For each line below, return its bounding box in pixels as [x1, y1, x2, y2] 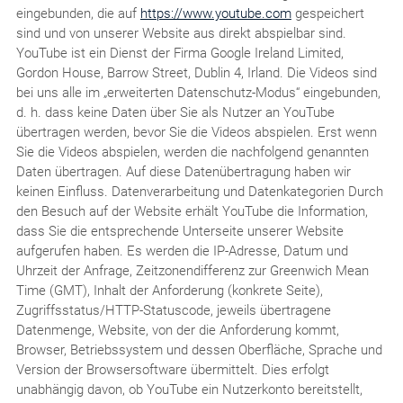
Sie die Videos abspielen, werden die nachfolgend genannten [15, 143, 369, 160]
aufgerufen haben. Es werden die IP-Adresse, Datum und [15, 242, 348, 259]
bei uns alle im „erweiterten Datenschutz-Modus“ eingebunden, [15, 84, 381, 101]
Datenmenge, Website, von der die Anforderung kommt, [15, 321, 339, 338]
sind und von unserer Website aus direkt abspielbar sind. [15, 24, 346, 41]
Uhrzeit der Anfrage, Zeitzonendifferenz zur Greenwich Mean [15, 262, 369, 279]
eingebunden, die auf [15, 4, 140, 22]
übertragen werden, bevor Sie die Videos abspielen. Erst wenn [15, 123, 377, 140]
